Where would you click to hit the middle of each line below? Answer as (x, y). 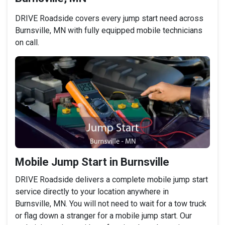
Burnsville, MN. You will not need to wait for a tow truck (111, 203)
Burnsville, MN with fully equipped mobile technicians (109, 31)
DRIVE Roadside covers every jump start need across (109, 19)
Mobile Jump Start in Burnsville (92, 162)
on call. (27, 43)
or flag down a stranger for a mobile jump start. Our (103, 215)
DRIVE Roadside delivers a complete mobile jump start (111, 179)
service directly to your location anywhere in (92, 191)
